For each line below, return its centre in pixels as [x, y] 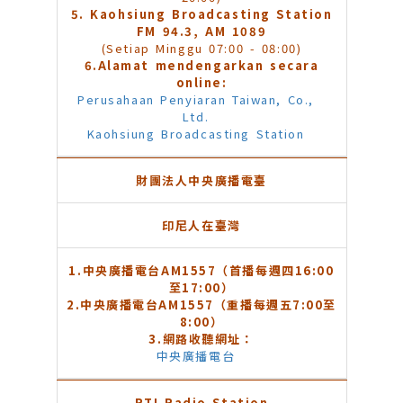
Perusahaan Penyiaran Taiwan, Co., [196, 100]
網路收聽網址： [208, 339]
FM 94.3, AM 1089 [201, 31]
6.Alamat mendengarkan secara [201, 66]
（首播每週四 [255, 271]
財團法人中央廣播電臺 [201, 181]
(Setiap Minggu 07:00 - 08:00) [201, 49]
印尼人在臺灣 [201, 226]
